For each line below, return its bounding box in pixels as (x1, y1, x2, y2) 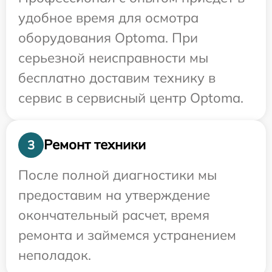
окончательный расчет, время (18, 206, 209, 223)
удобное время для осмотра (18, 8, 199, 26)
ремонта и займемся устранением (18, 226, 236, 243)
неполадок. (18, 246, 91, 263)
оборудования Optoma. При (18, 29, 198, 46)
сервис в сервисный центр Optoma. (18, 89, 243, 106)
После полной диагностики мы (18, 166, 217, 183)
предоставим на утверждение (18, 186, 210, 203)
